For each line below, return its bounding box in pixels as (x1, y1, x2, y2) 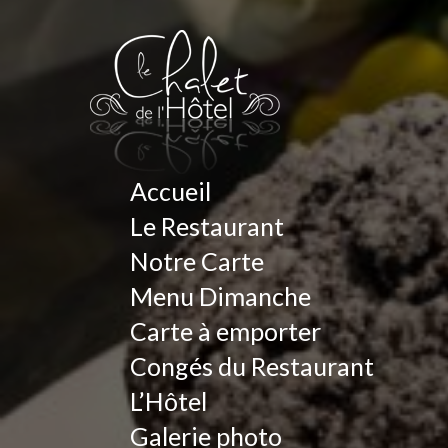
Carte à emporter (129, 316, 321, 346)
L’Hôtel (129, 386, 207, 416)
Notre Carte (129, 246, 264, 276)
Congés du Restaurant (129, 351, 374, 381)
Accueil (129, 176, 211, 206)
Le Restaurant (129, 211, 284, 241)
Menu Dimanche (129, 281, 311, 311)
